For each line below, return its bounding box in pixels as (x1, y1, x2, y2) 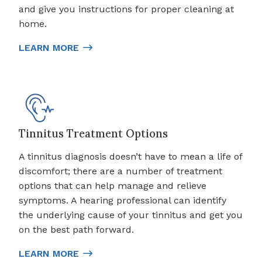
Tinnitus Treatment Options (19, 126, 168, 140)
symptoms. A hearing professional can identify (19, 194, 226, 206)
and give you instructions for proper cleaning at (19, 3, 234, 15)
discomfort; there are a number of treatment (19, 165, 222, 177)
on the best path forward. (19, 223, 134, 235)
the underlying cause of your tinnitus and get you (19, 209, 243, 220)
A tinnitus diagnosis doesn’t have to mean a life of (19, 150, 242, 162)
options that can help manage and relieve (19, 180, 206, 191)
